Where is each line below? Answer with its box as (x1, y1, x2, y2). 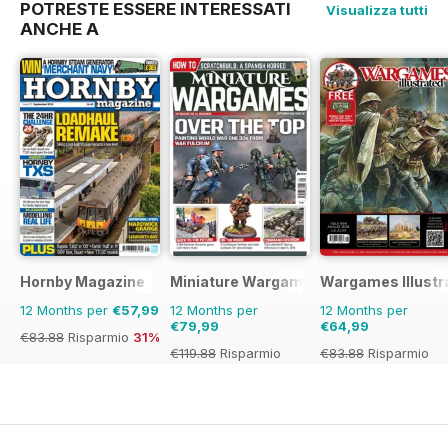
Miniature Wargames (170, 273, 321, 291)
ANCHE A (20, 19, 99, 40)
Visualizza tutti (326, 2, 428, 19)
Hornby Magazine (20, 273, 145, 291)
